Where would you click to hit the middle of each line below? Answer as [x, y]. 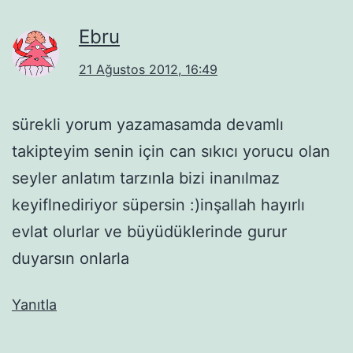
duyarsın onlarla [71, 258]
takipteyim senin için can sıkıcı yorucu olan [171, 151]
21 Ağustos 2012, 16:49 [148, 69]
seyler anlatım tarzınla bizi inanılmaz [146, 178]
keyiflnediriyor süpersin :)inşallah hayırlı [158, 204]
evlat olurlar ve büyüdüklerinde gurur [149, 231]
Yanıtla [34, 304]
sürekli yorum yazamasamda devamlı [148, 124]
